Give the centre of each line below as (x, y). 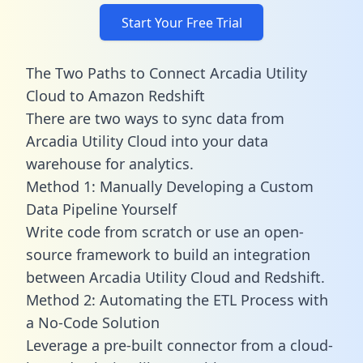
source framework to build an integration (168, 254)
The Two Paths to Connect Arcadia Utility (167, 73)
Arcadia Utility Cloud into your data (147, 141)
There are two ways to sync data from (155, 118)
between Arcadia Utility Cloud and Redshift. (175, 277)
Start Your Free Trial (181, 22)
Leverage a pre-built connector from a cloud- (179, 345)
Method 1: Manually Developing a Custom (170, 186)
